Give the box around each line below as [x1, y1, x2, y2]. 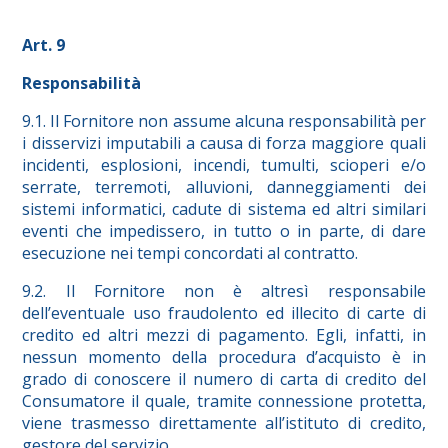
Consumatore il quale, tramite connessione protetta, [22, 390, 426, 413]
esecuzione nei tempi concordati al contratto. [22, 242, 359, 265]
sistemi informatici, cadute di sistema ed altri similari [22, 198, 426, 221]
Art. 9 [22, 34, 66, 57]
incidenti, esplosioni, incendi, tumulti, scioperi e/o [22, 154, 426, 177]
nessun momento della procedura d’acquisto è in [22, 346, 426, 369]
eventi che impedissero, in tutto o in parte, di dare [22, 220, 426, 243]
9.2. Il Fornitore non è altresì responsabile [22, 280, 426, 303]
